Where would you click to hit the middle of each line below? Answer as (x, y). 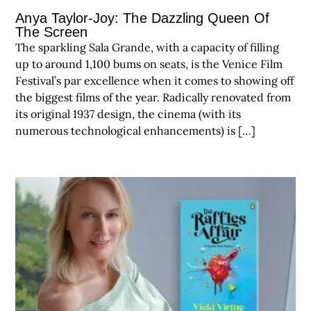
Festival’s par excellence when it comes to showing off (155, 80)
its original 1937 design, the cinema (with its (128, 114)
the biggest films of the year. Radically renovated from (153, 97)
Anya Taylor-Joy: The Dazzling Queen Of (142, 18)
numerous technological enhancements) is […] (136, 130)
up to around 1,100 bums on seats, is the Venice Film (149, 64)
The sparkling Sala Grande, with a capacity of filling (148, 47)
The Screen (52, 32)
